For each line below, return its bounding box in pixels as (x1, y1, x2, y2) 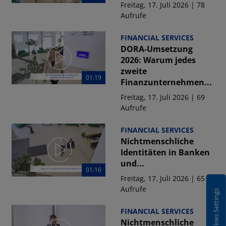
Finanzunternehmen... (120, 77, 212, 88)
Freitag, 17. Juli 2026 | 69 (120, 92, 205, 102)
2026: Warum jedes (120, 54, 196, 66)
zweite (120, 66, 147, 77)
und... (120, 158, 144, 169)
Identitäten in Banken (120, 147, 210, 158)
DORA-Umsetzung (120, 43, 193, 54)
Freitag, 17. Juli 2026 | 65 (120, 174, 205, 183)
